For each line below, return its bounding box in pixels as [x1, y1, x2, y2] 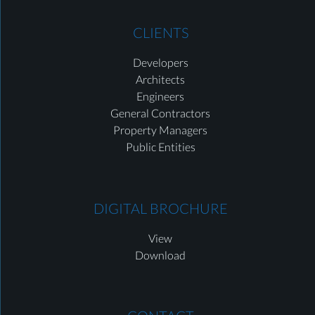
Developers [132, 56, 188, 70]
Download [135, 247, 186, 262]
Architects [136, 72, 186, 86]
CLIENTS [132, 24, 188, 41]
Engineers [136, 89, 185, 103]
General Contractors [110, 106, 211, 120]
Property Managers [113, 123, 208, 137]
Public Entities [125, 140, 195, 154]
